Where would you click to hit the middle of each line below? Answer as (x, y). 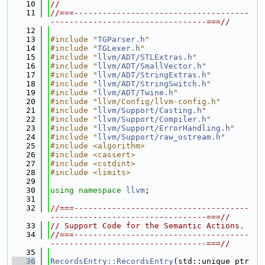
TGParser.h (121, 39)
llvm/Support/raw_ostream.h (159, 137)
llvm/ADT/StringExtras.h (152, 75)
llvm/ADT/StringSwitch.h (152, 84)
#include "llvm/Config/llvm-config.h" (135, 101)
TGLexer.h (119, 48)
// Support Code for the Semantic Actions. (147, 226)
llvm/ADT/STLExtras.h (145, 57)
